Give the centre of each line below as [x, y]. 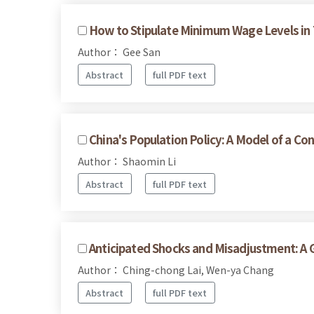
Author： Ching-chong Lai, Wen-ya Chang [176, 270]
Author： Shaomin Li [127, 161]
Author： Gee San [119, 52]
